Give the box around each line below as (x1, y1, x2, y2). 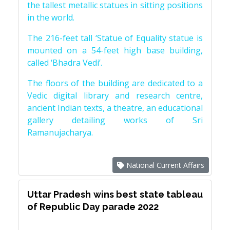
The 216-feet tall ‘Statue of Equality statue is (27, 32, 203, 44)
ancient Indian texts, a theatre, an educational (27, 102, 203, 113)
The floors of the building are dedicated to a (27, 78, 203, 89)
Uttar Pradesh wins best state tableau (27, 189, 203, 200)
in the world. (27, 12, 74, 23)
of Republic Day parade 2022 (27, 201, 159, 212)
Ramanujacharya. (27, 127, 93, 138)
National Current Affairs (124, 160, 204, 170)
